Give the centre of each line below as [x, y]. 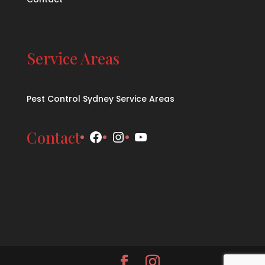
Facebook [124, 136]
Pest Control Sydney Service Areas [100, 99]
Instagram [149, 136]
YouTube [165, 136]
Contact [53, 138]
